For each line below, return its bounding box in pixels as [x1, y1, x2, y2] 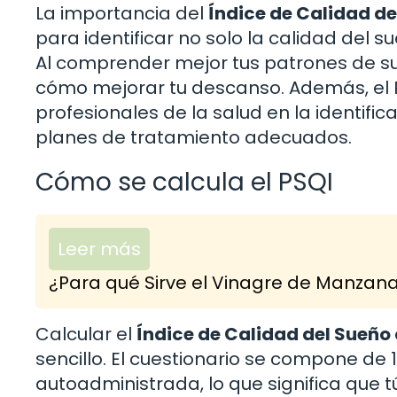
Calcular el [35, 321, 136, 346]
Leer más [58, 236, 141, 261]
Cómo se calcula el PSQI [35, 164, 333, 199]
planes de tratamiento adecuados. [35, 124, 352, 150]
